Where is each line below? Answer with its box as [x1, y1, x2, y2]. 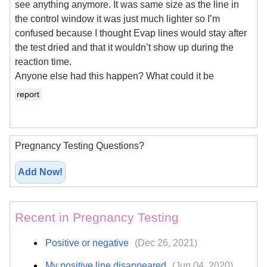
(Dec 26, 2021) [135, 238, 198, 248]
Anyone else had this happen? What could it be [15, 70, 214, 81]
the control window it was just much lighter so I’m [15, 13, 220, 24]
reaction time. [15, 56, 72, 67]
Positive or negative [45, 238, 132, 248]
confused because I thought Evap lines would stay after [15, 27, 247, 38]
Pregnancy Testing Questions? [15, 141, 144, 151]
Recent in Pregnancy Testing [15, 210, 179, 224]
